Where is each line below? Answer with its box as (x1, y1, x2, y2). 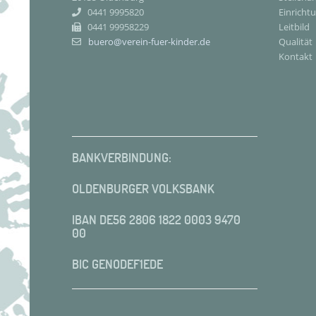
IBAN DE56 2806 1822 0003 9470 (72, 211, 241, 228)
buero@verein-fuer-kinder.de (88, 35, 210, 48)
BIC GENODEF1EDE (72, 255, 163, 272)
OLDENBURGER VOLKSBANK (72, 180, 214, 197)
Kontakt (278, 50, 312, 63)
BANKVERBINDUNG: (72, 149, 171, 166)
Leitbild (278, 20, 310, 33)
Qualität (278, 35, 312, 48)
